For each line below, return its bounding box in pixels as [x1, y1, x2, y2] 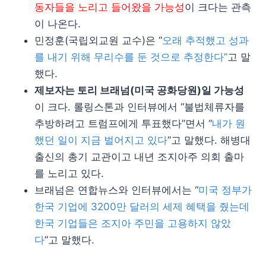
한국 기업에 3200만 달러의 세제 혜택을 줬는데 [34, 201, 249, 213]
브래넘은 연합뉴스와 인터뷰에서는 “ [34, 184, 198, 196]
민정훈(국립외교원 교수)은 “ [34, 34, 162, 46]
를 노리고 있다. [34, 167, 104, 179]
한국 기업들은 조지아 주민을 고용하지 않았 [34, 217, 231, 229]
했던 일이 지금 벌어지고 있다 [34, 134, 167, 146]
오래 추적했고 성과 [162, 34, 249, 46]
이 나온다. [34, 18, 81, 30]
